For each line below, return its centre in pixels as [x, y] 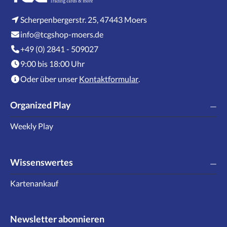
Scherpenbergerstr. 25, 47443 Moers [84, 20]
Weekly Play [32, 126]
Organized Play [41, 105]
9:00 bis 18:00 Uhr [52, 64]
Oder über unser [50, 79]
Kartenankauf [34, 183]
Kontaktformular [109, 79]
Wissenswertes [42, 162]
